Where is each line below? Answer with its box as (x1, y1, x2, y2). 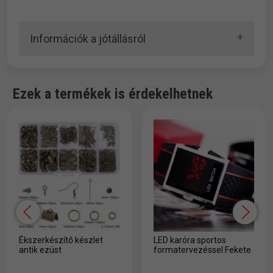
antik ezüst (19, 244, 62, 255)
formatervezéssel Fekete (153, 244, 251, 255)
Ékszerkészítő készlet (19, 235, 104, 245)
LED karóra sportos (153, 235, 226, 245)
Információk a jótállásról (30, 32, 146, 46)
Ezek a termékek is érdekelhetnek (13, 85, 213, 103)
